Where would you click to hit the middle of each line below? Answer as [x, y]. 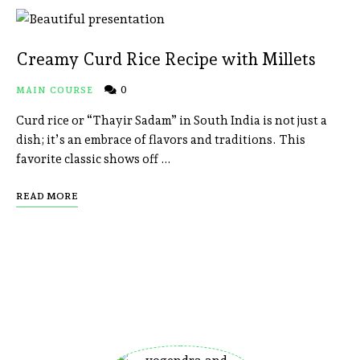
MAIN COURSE [55, 91]
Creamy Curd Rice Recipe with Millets [166, 59]
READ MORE [47, 196]
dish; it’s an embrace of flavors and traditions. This [161, 140]
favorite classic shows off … [94, 160]
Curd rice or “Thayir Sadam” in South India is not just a [172, 121]
